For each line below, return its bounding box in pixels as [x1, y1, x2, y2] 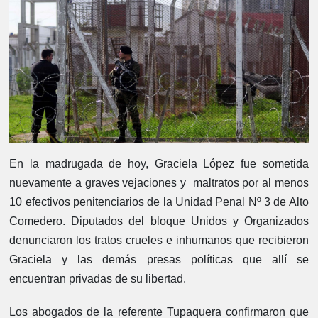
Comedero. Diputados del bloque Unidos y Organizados [9, 214, 309, 227]
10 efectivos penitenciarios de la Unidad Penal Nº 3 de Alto [9, 195, 309, 208]
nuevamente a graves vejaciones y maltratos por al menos [9, 176, 309, 189]
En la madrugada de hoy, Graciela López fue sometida [9, 157, 309, 170]
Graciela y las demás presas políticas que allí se [9, 253, 309, 265]
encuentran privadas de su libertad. [9, 272, 187, 285]
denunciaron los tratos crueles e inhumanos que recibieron [9, 234, 309, 246]
